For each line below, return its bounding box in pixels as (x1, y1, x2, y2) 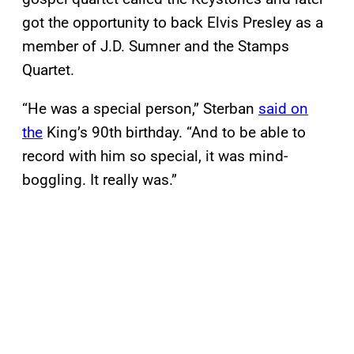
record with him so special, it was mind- (22, 147, 288, 166)
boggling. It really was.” (22, 171, 177, 190)
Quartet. (22, 61, 74, 80)
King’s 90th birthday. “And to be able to (43, 123, 306, 142)
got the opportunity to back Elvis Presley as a (22, 13, 323, 32)
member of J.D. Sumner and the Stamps (22, 37, 289, 56)
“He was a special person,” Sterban (22, 100, 258, 119)
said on (258, 100, 308, 119)
